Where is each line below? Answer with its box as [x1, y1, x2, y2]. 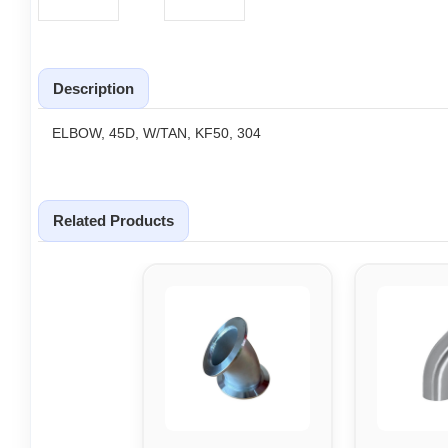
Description [53, 79, 134, 97]
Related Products [53, 212, 174, 230]
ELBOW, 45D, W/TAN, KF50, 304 [52, 125, 261, 142]
